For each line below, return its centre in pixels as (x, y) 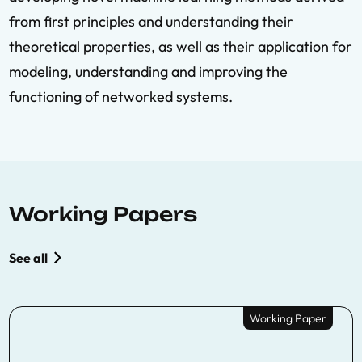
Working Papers (103, 214)
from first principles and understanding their (151, 21)
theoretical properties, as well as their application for (181, 46)
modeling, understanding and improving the (148, 72)
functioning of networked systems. (121, 97)
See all (28, 258)
